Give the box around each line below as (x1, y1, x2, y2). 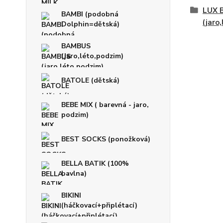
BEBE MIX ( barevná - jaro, (61, 100, 149, 110)
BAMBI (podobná (61, 9, 118, 19)
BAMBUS (61, 41, 91, 51)
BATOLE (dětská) (61, 76, 119, 86)
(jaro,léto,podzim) (61, 51, 123, 61)
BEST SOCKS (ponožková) (61, 134, 150, 144)
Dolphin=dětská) (61, 19, 119, 29)
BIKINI (61, 191, 81, 201)
